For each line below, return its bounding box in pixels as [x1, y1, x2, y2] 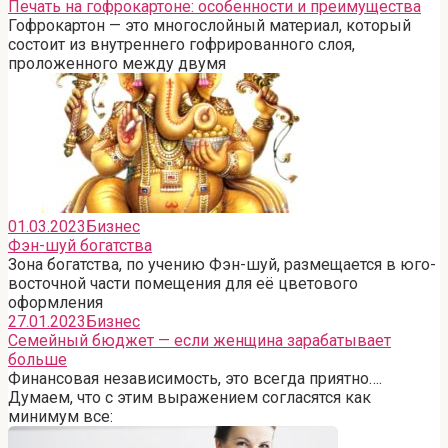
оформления [8, 292, 103, 312]
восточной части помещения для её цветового [8, 273, 358, 293]
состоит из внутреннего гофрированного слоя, [8, 34, 355, 54]
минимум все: [8, 406, 113, 426]
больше [8, 349, 67, 369]
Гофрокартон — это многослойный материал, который [8, 15, 411, 35]
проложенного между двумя [8, 53, 226, 73]
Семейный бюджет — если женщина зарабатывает [8, 330, 391, 350]
